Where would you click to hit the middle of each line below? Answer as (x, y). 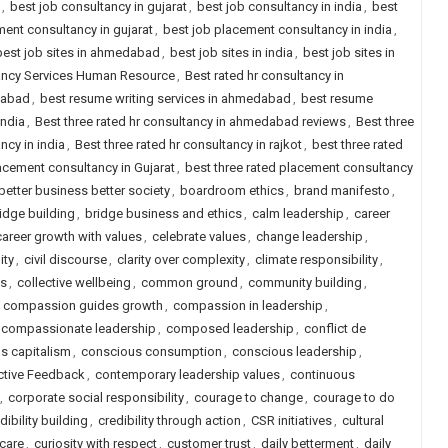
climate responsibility (316, 259)
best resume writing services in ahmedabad (165, 98)
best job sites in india (231, 52)
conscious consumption (151, 351)
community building (304, 282)
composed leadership (229, 328)
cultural (362, 420)
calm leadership (297, 213)
